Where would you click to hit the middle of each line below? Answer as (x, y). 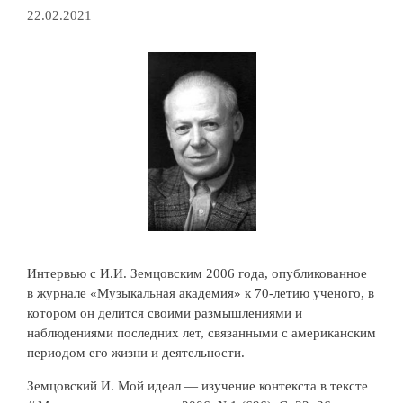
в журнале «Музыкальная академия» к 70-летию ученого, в (201, 294)
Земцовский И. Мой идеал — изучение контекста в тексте (197, 386)
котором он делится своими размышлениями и (165, 313)
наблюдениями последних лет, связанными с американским (201, 333)
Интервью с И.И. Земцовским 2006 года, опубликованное (197, 274)
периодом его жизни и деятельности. (136, 353)
